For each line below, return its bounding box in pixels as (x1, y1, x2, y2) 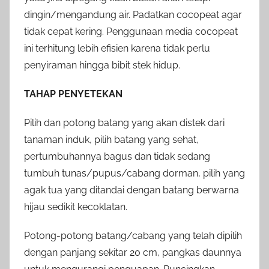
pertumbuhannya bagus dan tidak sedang (24, 150, 210, 162)
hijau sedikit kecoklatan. (24, 201, 127, 213)
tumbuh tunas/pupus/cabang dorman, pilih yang (24, 167, 245, 179)
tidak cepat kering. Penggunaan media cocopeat (24, 25, 238, 37)
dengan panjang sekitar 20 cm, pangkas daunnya (24, 246, 241, 258)
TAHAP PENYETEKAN (24, 88, 122, 100)
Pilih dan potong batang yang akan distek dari (24, 116, 225, 128)
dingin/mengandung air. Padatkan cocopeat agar (24, 8, 242, 20)
